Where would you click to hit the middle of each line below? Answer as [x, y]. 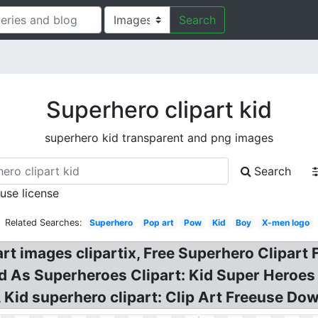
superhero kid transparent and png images [159, 138]
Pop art [158, 223]
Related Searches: [44, 223]
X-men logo [285, 223]
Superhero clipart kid [159, 110]
